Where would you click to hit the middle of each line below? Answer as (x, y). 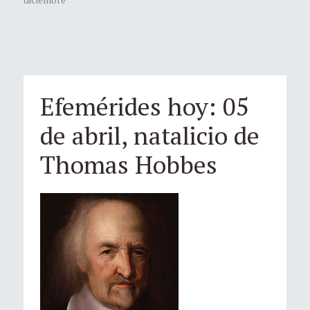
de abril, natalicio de (150, 135)
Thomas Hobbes (129, 164)
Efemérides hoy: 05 (145, 106)
